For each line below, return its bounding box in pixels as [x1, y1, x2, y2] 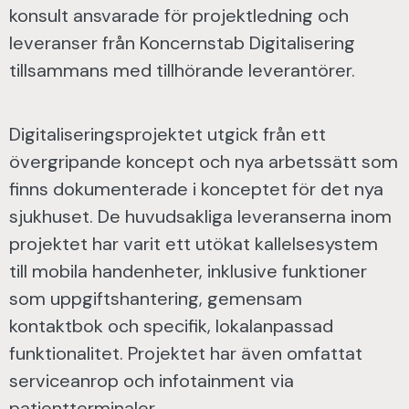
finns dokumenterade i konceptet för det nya [9, 177, 383, 201]
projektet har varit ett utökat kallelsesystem [9, 232, 378, 256]
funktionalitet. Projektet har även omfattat [9, 341, 362, 365]
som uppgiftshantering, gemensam [9, 287, 302, 310]
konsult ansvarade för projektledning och [9, 4, 349, 27]
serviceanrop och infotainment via [9, 369, 294, 393]
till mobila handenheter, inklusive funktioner [9, 259, 367, 283]
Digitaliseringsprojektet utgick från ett [9, 122, 326, 146]
